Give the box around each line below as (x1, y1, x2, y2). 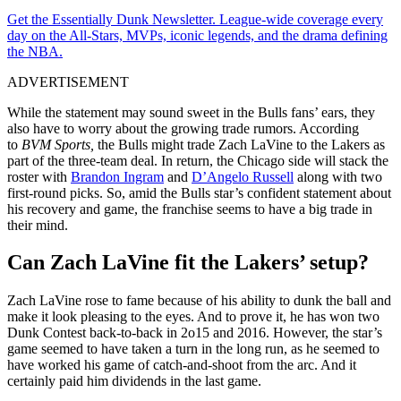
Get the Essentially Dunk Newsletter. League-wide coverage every (7, 11, 383, 27)
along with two (294, 168, 382, 184)
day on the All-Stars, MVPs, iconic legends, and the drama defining (7, 27, 388, 43)
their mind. (7, 217, 68, 233)
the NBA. (7, 43, 63, 59)
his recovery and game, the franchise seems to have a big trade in (7, 200, 372, 217)
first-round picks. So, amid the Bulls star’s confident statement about (7, 184, 391, 200)
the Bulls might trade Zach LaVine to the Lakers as (98, 136, 385, 152)
